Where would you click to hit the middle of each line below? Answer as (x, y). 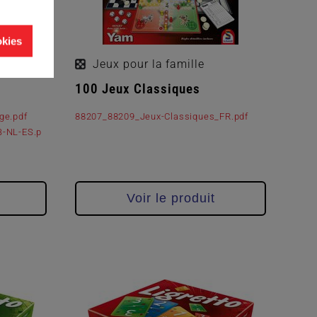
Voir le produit (171, 198)
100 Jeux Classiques (138, 89)
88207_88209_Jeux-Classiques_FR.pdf (162, 117)
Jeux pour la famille (149, 64)
